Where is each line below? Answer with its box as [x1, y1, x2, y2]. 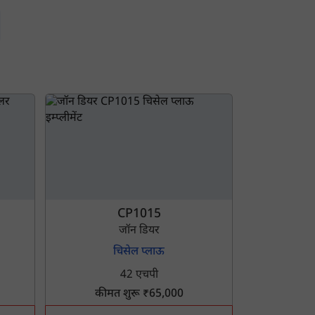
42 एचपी [120, 268, 158, 283]
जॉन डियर [118, 224, 160, 238]
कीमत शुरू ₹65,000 [94, 287, 184, 302]
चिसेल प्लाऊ [113, 245, 165, 259]
